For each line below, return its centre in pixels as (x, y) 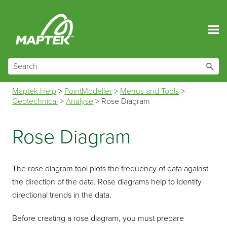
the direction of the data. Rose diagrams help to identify (107, 182)
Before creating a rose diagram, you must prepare (98, 218)
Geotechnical (35, 102)
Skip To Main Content (113, 14)
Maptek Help (34, 91)
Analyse (80, 102)
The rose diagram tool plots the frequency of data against (110, 168)
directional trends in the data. (62, 195)
